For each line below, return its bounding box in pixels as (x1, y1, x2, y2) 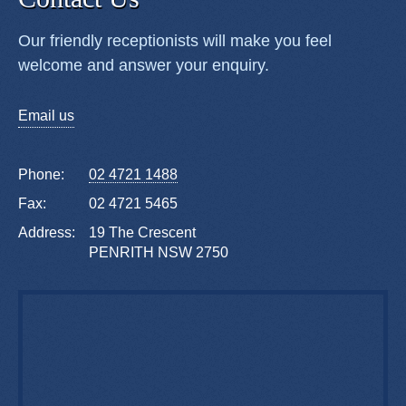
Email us (18, 108, 74, 124)
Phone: (18, 167, 64, 183)
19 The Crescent (89, 225, 196, 241)
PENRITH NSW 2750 (89, 245, 228, 261)
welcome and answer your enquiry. (18, 56, 269, 75)
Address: (18, 225, 75, 241)
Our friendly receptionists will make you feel (18, 32, 332, 51)
